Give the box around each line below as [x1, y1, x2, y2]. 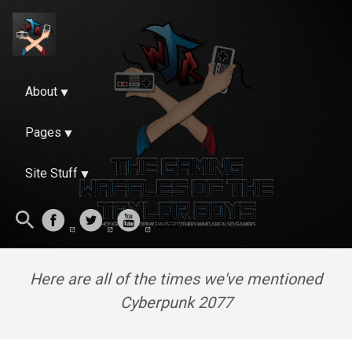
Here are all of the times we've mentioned [30, 269, 322, 288]
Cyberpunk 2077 [119, 293, 233, 312]
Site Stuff [25, 166, 78, 181]
